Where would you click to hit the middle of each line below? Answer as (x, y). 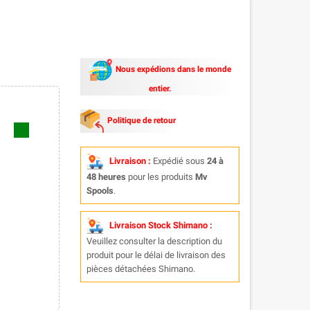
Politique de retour (141, 121)
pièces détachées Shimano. (140, 269)
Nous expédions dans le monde (173, 70)
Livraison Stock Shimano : (161, 225)
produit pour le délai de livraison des (156, 255)
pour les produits (160, 177)
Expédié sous (179, 161)
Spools (100, 191)
